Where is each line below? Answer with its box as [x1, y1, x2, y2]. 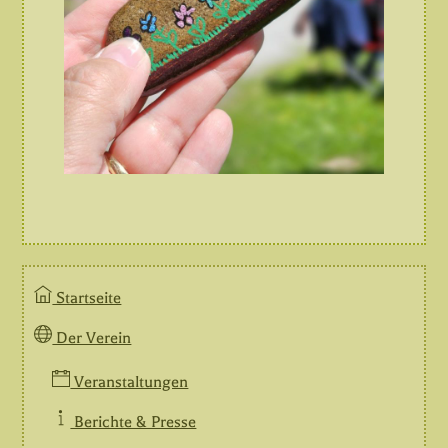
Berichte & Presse [70, 413, 197, 432]
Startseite [52, 288, 122, 307]
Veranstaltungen [70, 372, 189, 391]
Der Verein [52, 328, 132, 347]
